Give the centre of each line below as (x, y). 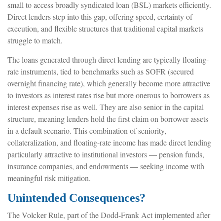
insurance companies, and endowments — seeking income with (106, 166)
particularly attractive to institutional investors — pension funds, (106, 154)
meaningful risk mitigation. (49, 178)
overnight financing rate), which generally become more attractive (109, 83)
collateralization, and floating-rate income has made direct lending (109, 143)
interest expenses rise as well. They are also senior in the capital (106, 107)
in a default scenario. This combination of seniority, (87, 131)
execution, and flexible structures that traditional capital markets (105, 29)
